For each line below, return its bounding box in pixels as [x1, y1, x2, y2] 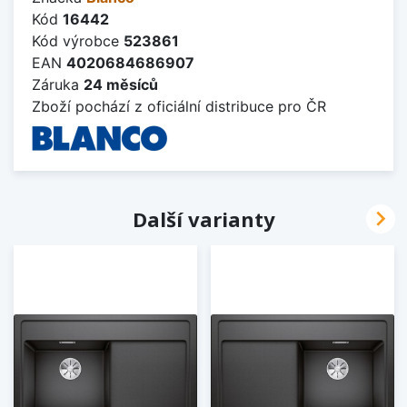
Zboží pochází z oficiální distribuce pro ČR [32, 96, 326, 115]
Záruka [32, 74, 84, 94]
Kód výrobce [32, 31, 124, 50]
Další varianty [132, 204, 275, 233]
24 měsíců [84, 74, 158, 94]
